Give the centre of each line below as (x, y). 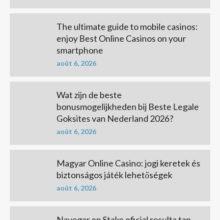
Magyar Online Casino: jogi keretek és (128, 163)
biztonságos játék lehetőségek (114, 175)
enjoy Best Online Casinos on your (121, 38)
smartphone (80, 50)
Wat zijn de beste (89, 95)
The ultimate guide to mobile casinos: (127, 27)
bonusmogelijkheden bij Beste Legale (128, 107)
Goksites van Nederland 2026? (115, 118)
